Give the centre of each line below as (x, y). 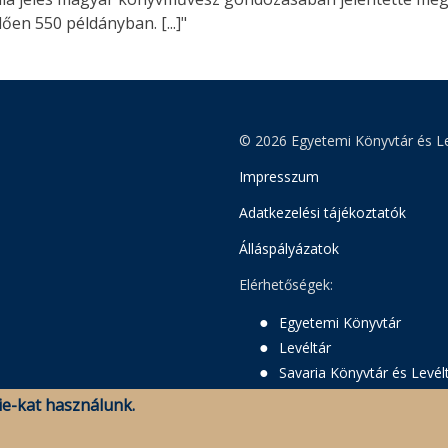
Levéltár (305, 347)
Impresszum (279, 176)
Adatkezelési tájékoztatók (322, 212)
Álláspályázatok (289, 248)
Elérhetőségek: (286, 284)
